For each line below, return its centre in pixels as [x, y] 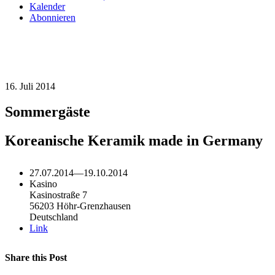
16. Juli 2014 [30, 86]
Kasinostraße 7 [58, 195]
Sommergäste [48, 112]
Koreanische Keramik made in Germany [134, 141]
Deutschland [54, 217]
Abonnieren [52, 17]
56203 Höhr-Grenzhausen [80, 206]
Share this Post [36, 258]
